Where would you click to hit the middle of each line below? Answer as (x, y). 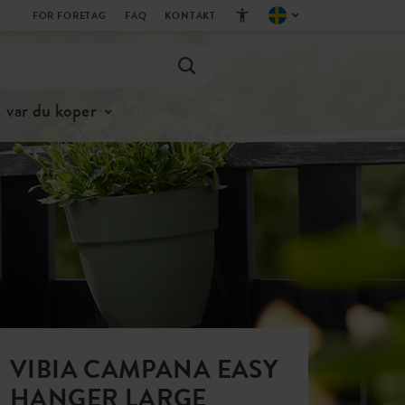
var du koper (52, 111)
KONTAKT (191, 15)
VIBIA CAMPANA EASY (144, 370)
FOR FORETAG (69, 15)
